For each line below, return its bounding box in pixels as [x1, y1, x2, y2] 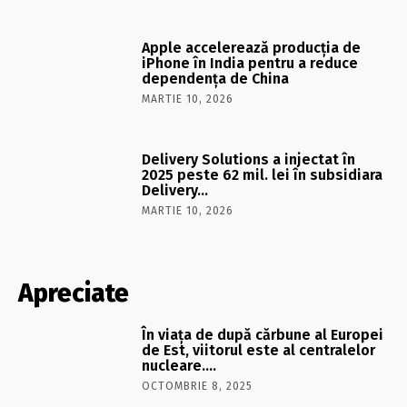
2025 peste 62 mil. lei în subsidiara [142, 165, 383, 184]
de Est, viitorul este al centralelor [142, 342, 376, 360]
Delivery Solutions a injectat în [142, 150, 356, 168]
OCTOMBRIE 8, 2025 [142, 380, 253, 393]
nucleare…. [142, 357, 217, 375]
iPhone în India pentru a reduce [142, 54, 359, 72]
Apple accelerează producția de [142, 38, 362, 56]
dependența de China [142, 69, 290, 87]
